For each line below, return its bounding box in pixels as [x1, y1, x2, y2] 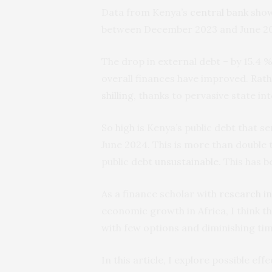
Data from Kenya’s [101, 5, 190, 18]
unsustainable [155, 155, 219, 168]
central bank [190, 5, 248, 18]
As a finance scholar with [101, 187, 219, 200]
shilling [101, 89, 134, 101]
